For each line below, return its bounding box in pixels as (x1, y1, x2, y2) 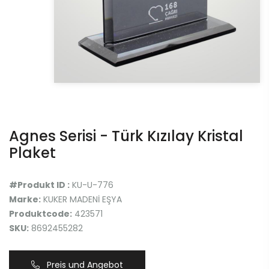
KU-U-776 (70, 179, 113, 192)
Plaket (9, 143, 56, 163)
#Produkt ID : (9, 179, 70, 192)
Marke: (9, 193, 41, 206)
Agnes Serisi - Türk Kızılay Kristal (9, 126, 243, 147)
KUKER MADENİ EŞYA (43, 193, 122, 206)
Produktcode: (9, 208, 72, 220)
